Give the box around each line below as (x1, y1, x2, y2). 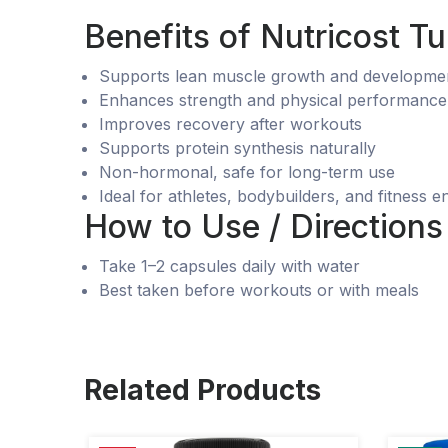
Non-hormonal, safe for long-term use (99, 161, 395, 182)
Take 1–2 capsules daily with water (99, 255, 360, 276)
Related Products (84, 372, 321, 407)
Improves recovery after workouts (99, 113, 362, 134)
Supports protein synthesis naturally (99, 137, 376, 158)
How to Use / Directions (84, 206, 443, 246)
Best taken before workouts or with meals (99, 279, 419, 300)
